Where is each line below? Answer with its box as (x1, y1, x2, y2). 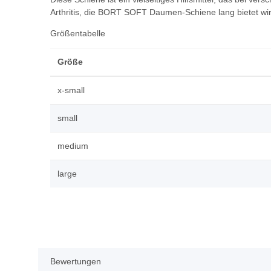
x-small (57, 85, 85, 96)
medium (57, 141, 88, 151)
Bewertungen (50, 256, 101, 267)
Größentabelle (50, 28, 105, 39)
